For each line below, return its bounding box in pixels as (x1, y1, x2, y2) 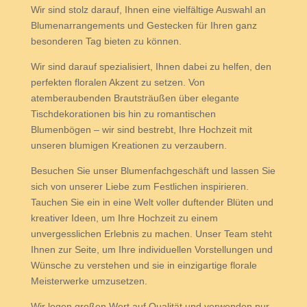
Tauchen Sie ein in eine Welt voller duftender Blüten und (30, 197, 273, 208)
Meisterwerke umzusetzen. (30, 275, 147, 286)
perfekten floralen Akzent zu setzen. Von (30, 77, 205, 88)
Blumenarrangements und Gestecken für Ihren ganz (30, 20, 257, 31)
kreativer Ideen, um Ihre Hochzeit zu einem (30, 212, 218, 223)
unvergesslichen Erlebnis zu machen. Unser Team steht (30, 228, 272, 239)
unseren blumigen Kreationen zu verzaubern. (30, 140, 227, 151)
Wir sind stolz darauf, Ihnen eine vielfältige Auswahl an (30, 4, 266, 15)
